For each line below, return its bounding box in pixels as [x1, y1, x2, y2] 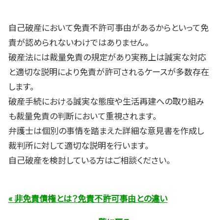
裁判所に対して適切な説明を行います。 [8, 138, 149, 151]
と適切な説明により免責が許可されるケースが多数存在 [8, 65, 209, 78]
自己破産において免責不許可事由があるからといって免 [8, 21, 209, 33]
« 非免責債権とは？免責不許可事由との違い [8, 192, 167, 204]
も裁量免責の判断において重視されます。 [8, 109, 157, 122]
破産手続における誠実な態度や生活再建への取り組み [8, 94, 204, 107]
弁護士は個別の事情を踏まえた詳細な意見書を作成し [8, 124, 204, 137]
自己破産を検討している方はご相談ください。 [8, 153, 171, 166]
